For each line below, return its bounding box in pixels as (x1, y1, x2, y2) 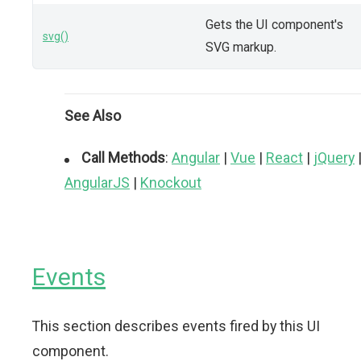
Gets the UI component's (205, 16, 343, 32)
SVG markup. (205, 39, 276, 55)
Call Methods (81, 148, 165, 166)
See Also (64, 106, 121, 124)
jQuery (313, 148, 355, 166)
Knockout (140, 173, 201, 191)
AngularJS (64, 173, 130, 191)
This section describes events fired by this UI (32, 317, 320, 334)
